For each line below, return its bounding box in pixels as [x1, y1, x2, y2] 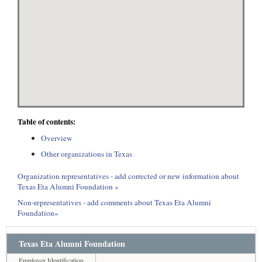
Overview [41, 133, 73, 143]
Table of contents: [18, 116, 75, 127]
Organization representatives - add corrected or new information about [18, 171, 239, 181]
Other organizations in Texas [41, 149, 132, 159]
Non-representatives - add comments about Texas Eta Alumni [18, 197, 211, 208]
